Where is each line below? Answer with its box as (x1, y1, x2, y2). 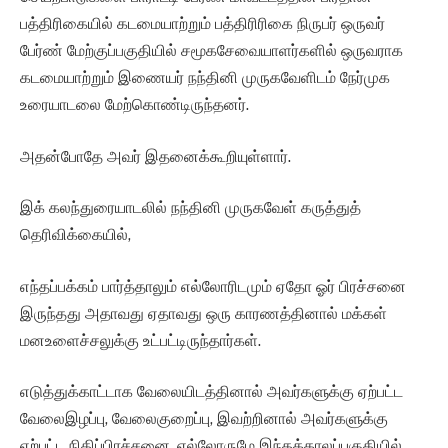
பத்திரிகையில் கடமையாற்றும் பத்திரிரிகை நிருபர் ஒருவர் (20, 14, 385, 34)
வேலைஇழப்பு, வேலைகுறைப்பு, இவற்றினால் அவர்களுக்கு (20, 409, 388, 429)
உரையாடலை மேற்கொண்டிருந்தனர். (20, 95, 249, 115)
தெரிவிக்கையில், (20, 225, 131, 245)
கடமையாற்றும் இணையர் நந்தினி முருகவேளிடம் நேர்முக (20, 68, 390, 88)
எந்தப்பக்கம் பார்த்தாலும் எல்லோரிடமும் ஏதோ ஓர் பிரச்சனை (20, 276, 406, 296)
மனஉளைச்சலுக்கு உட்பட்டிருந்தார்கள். (20, 330, 261, 350)
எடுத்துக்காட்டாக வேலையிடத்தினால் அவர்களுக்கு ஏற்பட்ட (20, 382, 403, 402)
